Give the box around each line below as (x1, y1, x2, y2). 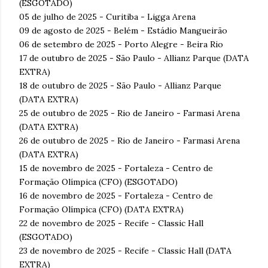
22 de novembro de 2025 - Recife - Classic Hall (19, 217, 203, 229)
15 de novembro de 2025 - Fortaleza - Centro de (19, 162, 213, 173)
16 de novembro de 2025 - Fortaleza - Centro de (19, 190, 213, 201)
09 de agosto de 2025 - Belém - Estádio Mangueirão (19, 25, 227, 36)
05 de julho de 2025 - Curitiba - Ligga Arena (19, 11, 196, 22)
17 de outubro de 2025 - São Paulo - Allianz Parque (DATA (19, 52, 249, 63)
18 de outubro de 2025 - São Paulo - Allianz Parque (19, 80, 221, 91)
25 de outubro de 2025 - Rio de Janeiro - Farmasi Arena (19, 107, 240, 118)
